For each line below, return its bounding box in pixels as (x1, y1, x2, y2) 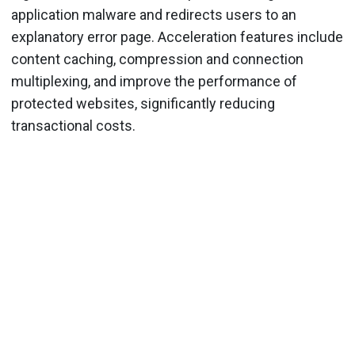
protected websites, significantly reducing (11, 95, 275, 112)
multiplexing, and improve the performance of (11, 73, 297, 90)
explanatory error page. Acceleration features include (11, 29, 343, 45)
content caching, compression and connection (11, 51, 303, 67)
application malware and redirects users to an (11, 6, 296, 23)
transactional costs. (11, 117, 136, 134)
